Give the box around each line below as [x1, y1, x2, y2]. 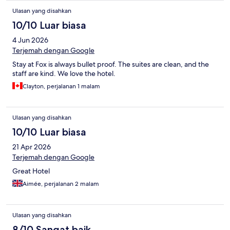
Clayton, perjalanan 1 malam [23, 82, 100, 91]
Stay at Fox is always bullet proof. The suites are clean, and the [12, 60, 209, 69]
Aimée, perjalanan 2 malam [23, 180, 99, 188]
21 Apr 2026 [12, 142, 51, 152]
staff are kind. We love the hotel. [12, 69, 116, 79]
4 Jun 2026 [12, 35, 48, 45]
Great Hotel [12, 166, 50, 176]
